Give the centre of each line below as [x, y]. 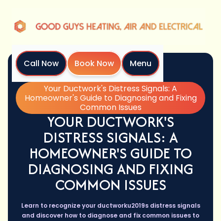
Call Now [41, 64]
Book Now [94, 64]
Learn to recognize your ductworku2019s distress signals [110, 206]
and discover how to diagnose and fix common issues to [110, 216]
